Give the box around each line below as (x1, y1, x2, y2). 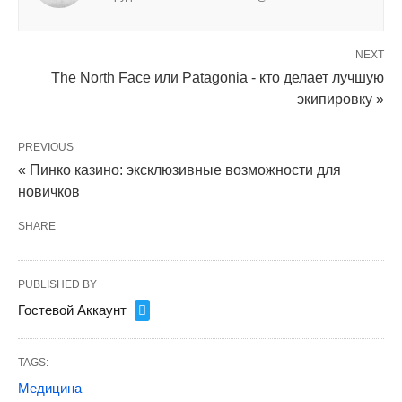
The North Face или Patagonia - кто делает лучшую (51, 70, 384, 86)
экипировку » (297, 92, 384, 108)
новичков (18, 184, 80, 200)
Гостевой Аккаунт (18, 302, 127, 319)
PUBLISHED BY (18, 278, 97, 292)
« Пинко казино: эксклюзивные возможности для (18, 162, 341, 179)
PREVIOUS (18, 141, 74, 154)
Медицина (18, 380, 82, 397)
